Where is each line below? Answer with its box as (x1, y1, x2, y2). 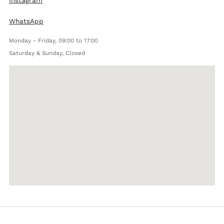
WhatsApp (9, 17, 43, 25)
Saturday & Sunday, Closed (9, 49, 85, 57)
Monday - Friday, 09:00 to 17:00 (9, 37, 98, 44)
